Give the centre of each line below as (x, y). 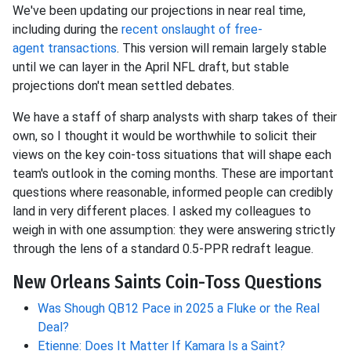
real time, (280, 11)
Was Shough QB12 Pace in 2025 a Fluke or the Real (179, 309)
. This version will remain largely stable (222, 49)
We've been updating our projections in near (134, 11)
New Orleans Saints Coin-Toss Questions (167, 282)
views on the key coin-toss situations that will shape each (172, 155)
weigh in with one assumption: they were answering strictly (174, 230)
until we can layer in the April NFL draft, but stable (151, 67)
